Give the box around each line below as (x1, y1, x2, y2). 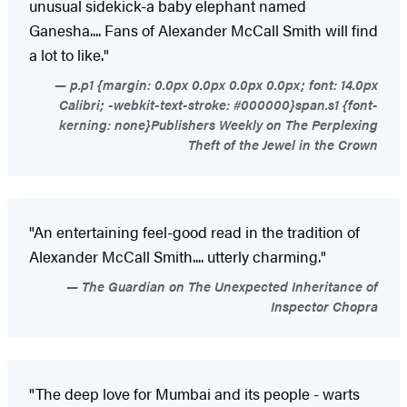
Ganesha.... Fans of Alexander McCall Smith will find (29, 19, 378, 42)
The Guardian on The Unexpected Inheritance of (78, 276, 378, 296)
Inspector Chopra (271, 296, 378, 316)
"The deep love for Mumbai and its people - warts (29, 382, 360, 405)
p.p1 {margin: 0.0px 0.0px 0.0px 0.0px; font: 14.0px (66, 74, 378, 94)
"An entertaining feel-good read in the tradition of (29, 221, 360, 243)
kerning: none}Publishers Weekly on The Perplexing (59, 114, 378, 134)
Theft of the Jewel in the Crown (188, 134, 378, 154)
